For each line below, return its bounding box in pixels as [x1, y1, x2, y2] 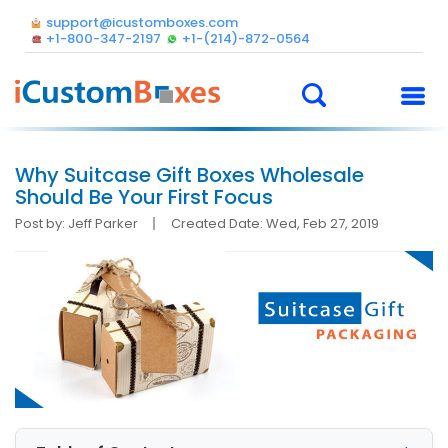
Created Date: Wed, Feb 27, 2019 [171, 213, 379, 233]
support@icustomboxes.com [46, 13, 238, 32]
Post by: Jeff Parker [15, 213, 138, 233]
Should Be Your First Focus [15, 182, 273, 211]
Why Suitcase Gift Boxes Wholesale [15, 160, 364, 189]
